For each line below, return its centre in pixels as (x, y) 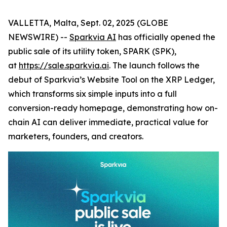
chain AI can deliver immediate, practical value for (108, 122)
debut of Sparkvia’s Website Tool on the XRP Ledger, (111, 80)
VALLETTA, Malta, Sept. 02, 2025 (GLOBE (88, 23)
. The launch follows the (154, 65)
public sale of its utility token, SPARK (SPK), (92, 51)
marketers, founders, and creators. (76, 136)
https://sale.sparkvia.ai (64, 65)
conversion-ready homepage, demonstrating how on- (113, 108)
